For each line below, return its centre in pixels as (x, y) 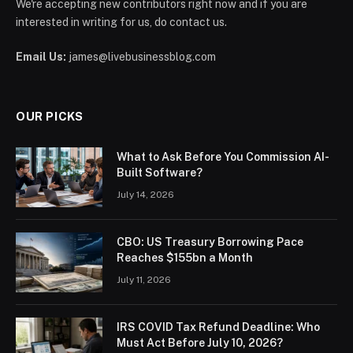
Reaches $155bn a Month (185, 258)
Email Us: (41, 57)
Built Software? (160, 173)
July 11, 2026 (144, 280)
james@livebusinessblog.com (141, 57)
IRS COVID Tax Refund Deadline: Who (218, 327)
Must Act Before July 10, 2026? (200, 343)
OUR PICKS (50, 117)
